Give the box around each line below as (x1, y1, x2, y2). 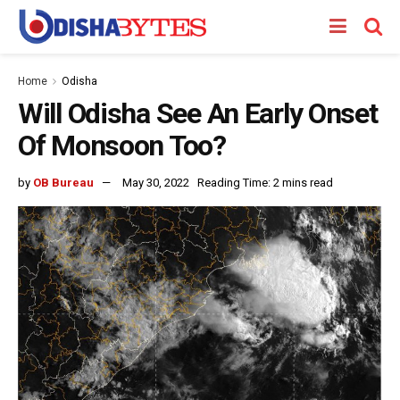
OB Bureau (33, 175, 94, 189)
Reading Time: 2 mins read (197, 175, 333, 189)
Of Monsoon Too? (18, 129, 226, 162)
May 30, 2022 (122, 175, 189, 189)
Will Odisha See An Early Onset (18, 96, 378, 130)
